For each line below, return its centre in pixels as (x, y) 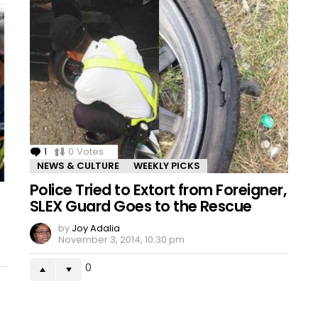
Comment (73, 151)
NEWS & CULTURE (78, 165)
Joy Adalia (96, 228)
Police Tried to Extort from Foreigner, (158, 190)
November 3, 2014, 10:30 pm (121, 239)
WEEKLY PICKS (167, 165)
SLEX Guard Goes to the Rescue (141, 206)
